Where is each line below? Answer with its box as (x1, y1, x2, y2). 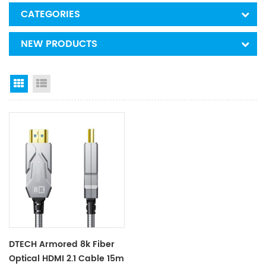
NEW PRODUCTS (21, 36, 97, 52)
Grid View (28, 78, 66, 91)
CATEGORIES (21, 7, 80, 22)
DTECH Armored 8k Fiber (9, 237, 115, 251)
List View (50, 78, 85, 91)
